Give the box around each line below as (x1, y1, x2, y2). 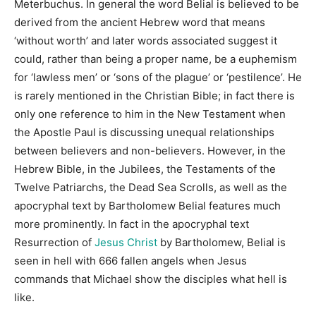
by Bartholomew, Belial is (157, 235, 286, 249)
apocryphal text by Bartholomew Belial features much (14, 198, 281, 212)
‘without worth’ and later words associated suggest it (14, 33, 277, 47)
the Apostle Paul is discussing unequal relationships (14, 125, 274, 139)
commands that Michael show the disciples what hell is (14, 272, 287, 286)
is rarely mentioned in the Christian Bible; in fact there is (14, 88, 295, 102)
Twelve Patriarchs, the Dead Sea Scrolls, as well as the (14, 180, 287, 194)
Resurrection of (14, 235, 95, 249)
